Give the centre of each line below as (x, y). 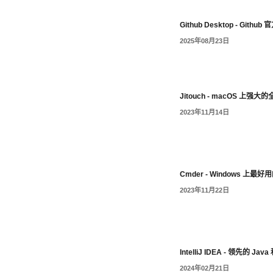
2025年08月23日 (205, 41)
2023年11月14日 (205, 112)
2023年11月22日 (205, 190)
